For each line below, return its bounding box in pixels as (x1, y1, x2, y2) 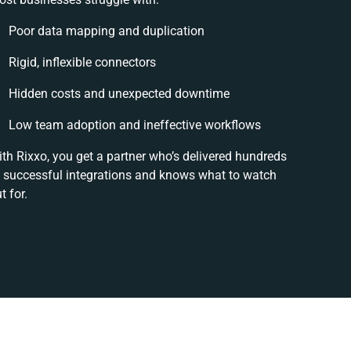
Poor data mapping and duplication (9, 24, 205, 39)
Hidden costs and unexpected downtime (9, 86, 230, 102)
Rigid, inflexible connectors (9, 55, 157, 71)
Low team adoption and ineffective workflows (9, 118, 262, 133)
